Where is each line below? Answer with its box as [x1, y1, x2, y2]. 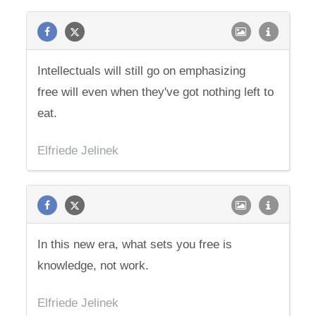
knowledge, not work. [37, 259, 150, 272]
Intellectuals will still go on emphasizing [37, 64, 246, 78]
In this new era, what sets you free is [37, 238, 233, 251]
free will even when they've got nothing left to [37, 85, 274, 99]
